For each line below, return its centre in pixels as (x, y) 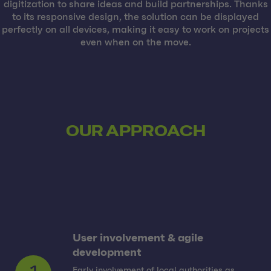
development (107, 253)
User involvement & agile (138, 238)
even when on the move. (135, 42)
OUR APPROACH (135, 131)
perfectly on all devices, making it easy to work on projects (135, 29)
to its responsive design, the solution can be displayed (135, 17)
